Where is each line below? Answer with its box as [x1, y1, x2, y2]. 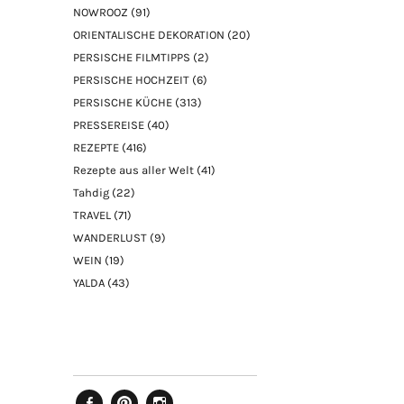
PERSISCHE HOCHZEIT [73, 72, 190, 87]
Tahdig [73, 185, 110, 199]
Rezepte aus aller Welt [73, 162, 195, 177]
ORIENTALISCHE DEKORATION [73, 27, 225, 41]
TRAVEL [73, 207, 112, 222]
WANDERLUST [73, 230, 148, 244]
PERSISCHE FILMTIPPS [73, 50, 191, 64]
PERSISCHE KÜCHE [73, 95, 173, 109]
